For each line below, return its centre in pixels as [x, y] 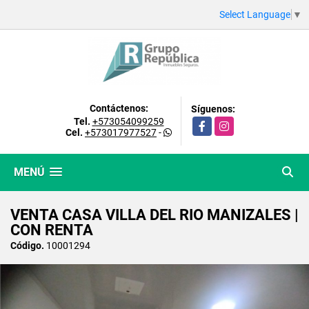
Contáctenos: [119, 108]
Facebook [214, 123]
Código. [27, 245]
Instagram [237, 123]
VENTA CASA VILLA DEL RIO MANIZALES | [154, 215]
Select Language [255, 14]
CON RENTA [52, 230]
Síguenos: [213, 109]
